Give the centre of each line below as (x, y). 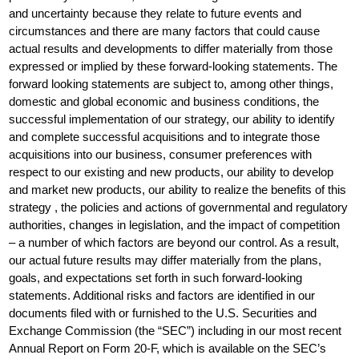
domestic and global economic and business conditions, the (164, 101)
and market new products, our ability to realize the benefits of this (178, 190)
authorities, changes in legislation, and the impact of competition (175, 225)
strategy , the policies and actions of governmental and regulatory (179, 207)
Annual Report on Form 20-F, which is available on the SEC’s (168, 348)
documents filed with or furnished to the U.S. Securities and (163, 313)
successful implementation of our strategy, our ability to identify (172, 119)
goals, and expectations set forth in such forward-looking (156, 278)
